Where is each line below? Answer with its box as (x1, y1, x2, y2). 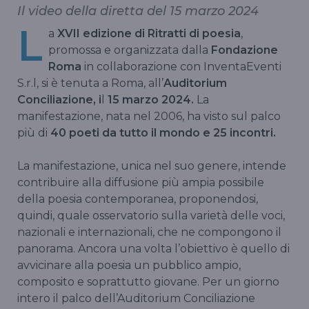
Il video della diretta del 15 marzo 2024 (17, 3, 259, 19)
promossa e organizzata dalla (48, 43, 211, 57)
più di (17, 126, 50, 140)
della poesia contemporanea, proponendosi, (17, 192, 258, 206)
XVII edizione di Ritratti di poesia (57, 27, 241, 41)
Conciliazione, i (17, 93, 101, 107)
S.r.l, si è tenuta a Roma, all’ (17, 77, 163, 90)
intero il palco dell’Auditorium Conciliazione (17, 292, 255, 306)
